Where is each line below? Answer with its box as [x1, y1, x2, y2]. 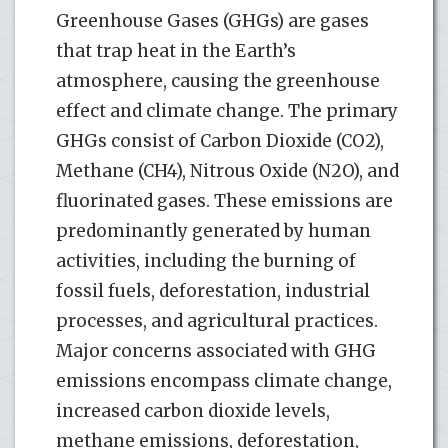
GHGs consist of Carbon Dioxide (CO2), [56, 129, 384, 152]
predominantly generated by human [56, 219, 371, 242]
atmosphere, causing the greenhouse [56, 69, 380, 92]
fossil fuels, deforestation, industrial [56, 279, 370, 302]
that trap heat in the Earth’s [56, 39, 296, 62]
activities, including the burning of [56, 249, 356, 272]
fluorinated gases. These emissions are [56, 189, 393, 212]
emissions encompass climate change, [56, 369, 392, 392]
